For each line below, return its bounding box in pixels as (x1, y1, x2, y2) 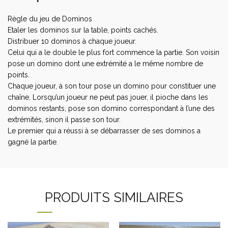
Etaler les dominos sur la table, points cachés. (8, 25, 158, 34)
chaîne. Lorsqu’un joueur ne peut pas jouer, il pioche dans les (8, 93, 208, 101)
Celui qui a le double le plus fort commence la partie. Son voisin (8, 48, 219, 56)
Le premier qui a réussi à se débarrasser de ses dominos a (8, 126, 201, 135)
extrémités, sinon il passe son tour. (8, 115, 121, 124)
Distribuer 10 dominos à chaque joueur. (8, 37, 136, 45)
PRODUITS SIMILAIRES (45, 189, 183, 205)
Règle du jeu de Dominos (8, 14, 92, 23)
